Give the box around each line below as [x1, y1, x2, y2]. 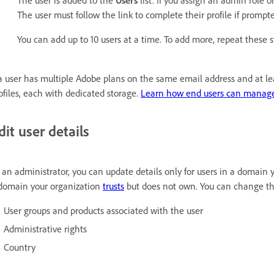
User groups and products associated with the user [4, 204, 203, 217]
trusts [103, 180, 124, 193]
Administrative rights [4, 223, 87, 235]
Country [4, 241, 35, 254]
